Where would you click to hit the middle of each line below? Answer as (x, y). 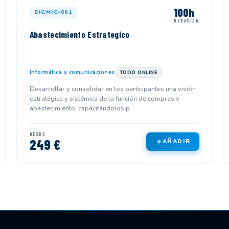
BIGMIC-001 (53, 12)
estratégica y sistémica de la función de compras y (104, 98)
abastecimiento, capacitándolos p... (82, 108)
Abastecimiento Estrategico (79, 35)
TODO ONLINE (139, 72)
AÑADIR (176, 142)
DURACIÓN (187, 20)
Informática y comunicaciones (72, 72)
